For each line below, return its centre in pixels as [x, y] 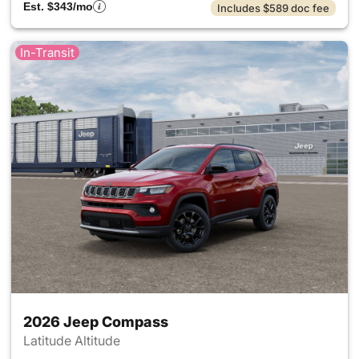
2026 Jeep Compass [96, 322]
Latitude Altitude [73, 341]
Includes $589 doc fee [273, 8]
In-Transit [47, 52]
